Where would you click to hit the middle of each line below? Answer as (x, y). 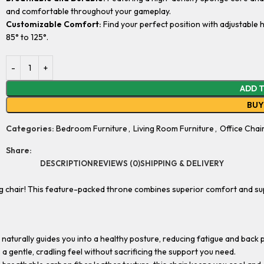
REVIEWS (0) (117, 163)
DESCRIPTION (67, 163)
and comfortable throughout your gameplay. (88, 11)
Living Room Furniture (174, 128)
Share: (19, 150)
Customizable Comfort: (54, 24)
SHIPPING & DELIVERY (182, 163)
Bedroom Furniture (92, 128)
